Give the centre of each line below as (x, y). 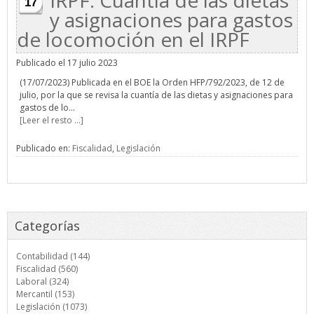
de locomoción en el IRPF (133, 39)
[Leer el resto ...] (52, 120)
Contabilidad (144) (53, 256)
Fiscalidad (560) (47, 269)
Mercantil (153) (45, 294)
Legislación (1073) (52, 307)
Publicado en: (44, 148)
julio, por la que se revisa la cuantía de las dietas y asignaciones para (156, 95)
